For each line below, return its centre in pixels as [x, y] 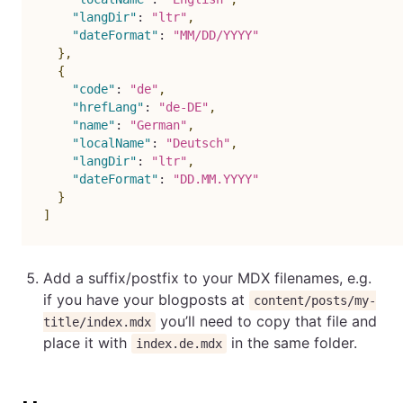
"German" [158, 125]
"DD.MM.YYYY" [216, 179]
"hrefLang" [108, 107]
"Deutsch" [198, 143]
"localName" [112, 143]
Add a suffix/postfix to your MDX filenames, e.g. [207, 278]
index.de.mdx [179, 344]
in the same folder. [292, 343]
